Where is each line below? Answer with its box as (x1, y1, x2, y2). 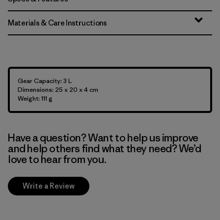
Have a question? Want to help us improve (8, 131, 199, 144)
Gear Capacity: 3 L (18, 77, 72, 85)
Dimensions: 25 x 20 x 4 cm (18, 85, 98, 94)
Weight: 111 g (18, 94, 53, 103)
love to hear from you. (8, 153, 107, 166)
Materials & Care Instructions (8, 18, 107, 27)
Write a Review (23, 181, 75, 191)
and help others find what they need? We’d (8, 142, 201, 155)
